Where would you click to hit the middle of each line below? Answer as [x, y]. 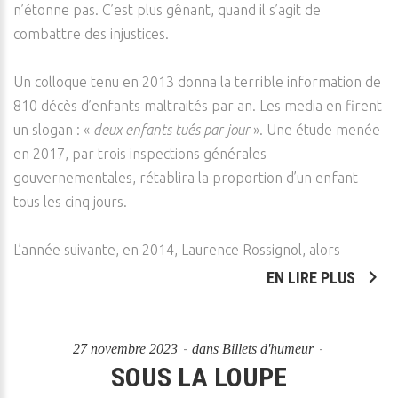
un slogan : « [53, 130]
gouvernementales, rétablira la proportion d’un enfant [186, 178]
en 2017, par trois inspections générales [140, 154]
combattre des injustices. [91, 34]
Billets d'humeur [268, 349]
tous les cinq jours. [70, 202]
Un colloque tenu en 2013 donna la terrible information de [197, 82]
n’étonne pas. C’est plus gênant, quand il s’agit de [167, 10]
